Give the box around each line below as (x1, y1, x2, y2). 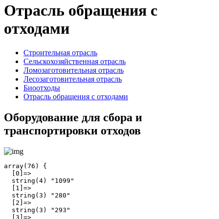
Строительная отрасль (23, 48, 97, 57)
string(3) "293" (4, 206, 70, 214)
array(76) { (4, 162, 47, 170)
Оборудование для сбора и (4, 110, 142, 124)
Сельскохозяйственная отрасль (23, 57, 126, 66)
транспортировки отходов (4, 124, 141, 137)
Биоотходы (23, 83, 60, 92)
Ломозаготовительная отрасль (23, 66, 124, 74)
